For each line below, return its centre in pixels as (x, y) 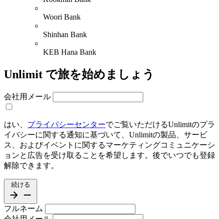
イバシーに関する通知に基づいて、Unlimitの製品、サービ (106, 134)
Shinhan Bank (65, 35)
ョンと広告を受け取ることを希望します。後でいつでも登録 (109, 155)
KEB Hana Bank (70, 52)
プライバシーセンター (66, 124)
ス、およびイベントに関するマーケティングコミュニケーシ (109, 145)
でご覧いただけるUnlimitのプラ (160, 124)
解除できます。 (31, 165)
